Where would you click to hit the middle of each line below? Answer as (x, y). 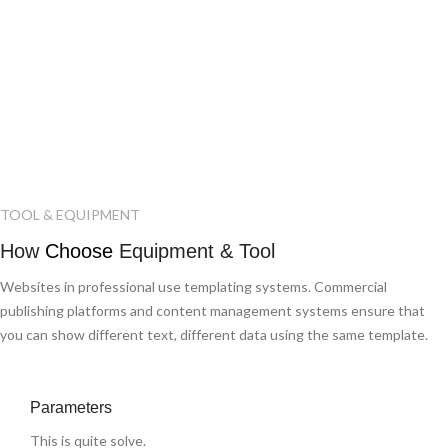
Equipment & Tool (194, 250)
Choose (79, 250)
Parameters (71, 407)
